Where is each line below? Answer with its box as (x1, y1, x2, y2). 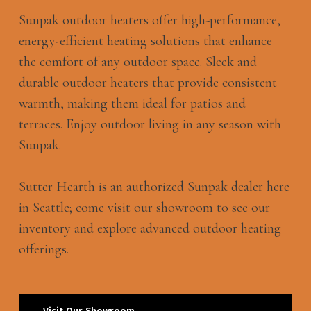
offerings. (18, 241, 69, 258)
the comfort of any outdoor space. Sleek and (18, 53, 257, 71)
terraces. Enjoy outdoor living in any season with (18, 116, 281, 133)
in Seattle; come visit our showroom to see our (18, 199, 270, 217)
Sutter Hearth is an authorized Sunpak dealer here (18, 178, 289, 196)
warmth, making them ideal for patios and (18, 95, 246, 112)
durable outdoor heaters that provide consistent (18, 74, 277, 92)
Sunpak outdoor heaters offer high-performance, (18, 12, 280, 29)
